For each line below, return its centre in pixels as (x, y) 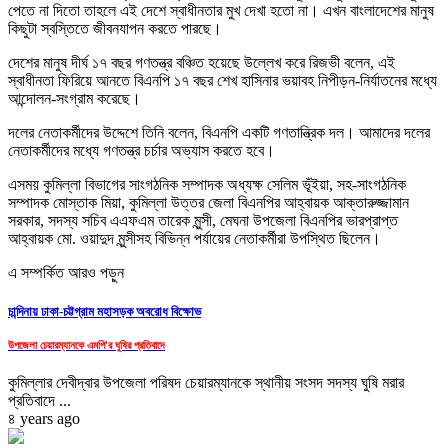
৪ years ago (44, 418)
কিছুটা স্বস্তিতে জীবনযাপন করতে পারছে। (115, 29)
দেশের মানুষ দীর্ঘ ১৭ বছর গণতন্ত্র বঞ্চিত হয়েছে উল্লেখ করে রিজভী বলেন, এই (201, 63)
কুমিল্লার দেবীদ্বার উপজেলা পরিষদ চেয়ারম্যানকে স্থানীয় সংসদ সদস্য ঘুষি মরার (206, 382)
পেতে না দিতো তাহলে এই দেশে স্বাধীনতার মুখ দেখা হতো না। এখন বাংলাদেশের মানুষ (221, 11)
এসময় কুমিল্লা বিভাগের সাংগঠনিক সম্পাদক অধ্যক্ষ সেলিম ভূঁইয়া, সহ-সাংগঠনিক (207, 185)
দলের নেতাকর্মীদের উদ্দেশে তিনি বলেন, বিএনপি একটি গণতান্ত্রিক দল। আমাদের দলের (219, 133)
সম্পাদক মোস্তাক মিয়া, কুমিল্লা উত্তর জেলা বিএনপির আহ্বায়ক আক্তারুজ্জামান (208, 203)
